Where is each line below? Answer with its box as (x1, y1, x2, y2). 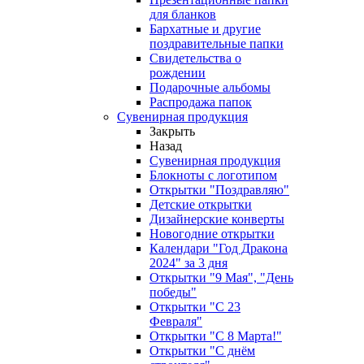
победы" (149, 284, 197, 299)
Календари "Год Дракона (149, 240, 288, 255)
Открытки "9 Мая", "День (149, 270, 293, 284)
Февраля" (149, 314, 202, 328)
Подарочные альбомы (149, 80, 271, 94)
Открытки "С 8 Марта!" (149, 328, 282, 343)
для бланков (149, 6, 216, 21)
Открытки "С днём (149, 343, 255, 357)
